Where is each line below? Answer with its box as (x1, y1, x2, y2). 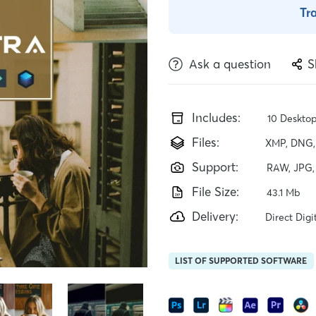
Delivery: (191, 209, 238, 224)
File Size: (191, 184, 239, 200)
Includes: (191, 110, 241, 126)
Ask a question (188, 56, 271, 72)
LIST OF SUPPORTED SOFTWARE (175, 255, 308, 267)
